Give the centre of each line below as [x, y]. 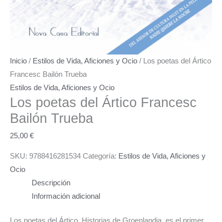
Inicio [18, 61]
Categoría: [101, 156]
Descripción [51, 183]
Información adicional [66, 196]
